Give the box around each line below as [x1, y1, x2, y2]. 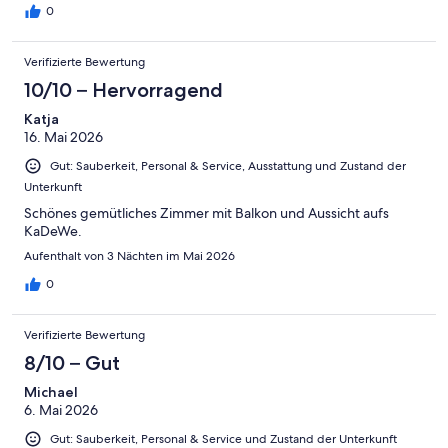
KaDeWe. [24, 222, 82, 241]
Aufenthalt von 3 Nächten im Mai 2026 [24, 248, 235, 265]
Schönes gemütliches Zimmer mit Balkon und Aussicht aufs [24, 204, 389, 223]
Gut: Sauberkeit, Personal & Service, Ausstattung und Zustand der [50, 158, 406, 175]
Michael [24, 383, 78, 402]
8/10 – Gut [24, 351, 120, 376]
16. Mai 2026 [24, 128, 103, 147]
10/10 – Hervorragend [24, 78, 223, 103]
